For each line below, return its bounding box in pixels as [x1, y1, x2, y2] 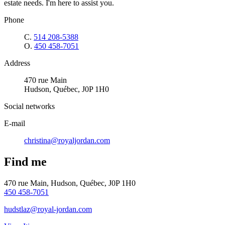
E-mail [4, 119, 25, 128]
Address [4, 58, 30, 67]
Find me [4, 155, 47, 168]
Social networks [4, 101, 55, 110]
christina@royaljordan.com [24, 136, 110, 145]
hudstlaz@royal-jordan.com [4, 204, 92, 213]
